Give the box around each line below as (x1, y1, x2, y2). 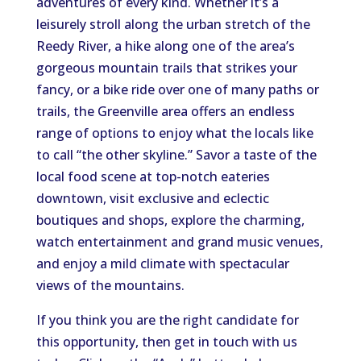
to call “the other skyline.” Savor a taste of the (35, 146, 317, 164)
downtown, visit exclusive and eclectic (35, 189, 269, 207)
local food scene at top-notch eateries (35, 168, 270, 185)
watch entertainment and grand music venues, (35, 233, 323, 251)
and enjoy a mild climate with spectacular (35, 255, 289, 272)
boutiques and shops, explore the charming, (35, 211, 305, 229)
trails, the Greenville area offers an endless (35, 102, 295, 120)
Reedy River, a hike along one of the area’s (35, 37, 295, 55)
